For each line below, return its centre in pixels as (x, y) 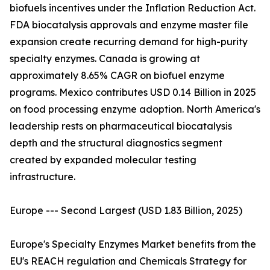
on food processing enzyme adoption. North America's (135, 109)
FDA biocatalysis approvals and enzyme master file (129, 25)
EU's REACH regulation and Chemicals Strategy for (128, 261)
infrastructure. (42, 177)
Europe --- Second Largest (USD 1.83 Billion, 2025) (126, 211)
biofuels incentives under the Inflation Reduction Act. (133, 8)
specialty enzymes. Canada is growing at (105, 59)
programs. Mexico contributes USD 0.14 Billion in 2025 (133, 93)
